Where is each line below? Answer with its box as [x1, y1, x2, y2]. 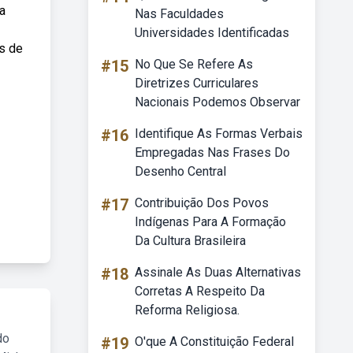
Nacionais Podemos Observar [135, 95, 300, 110]
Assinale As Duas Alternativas [135, 265, 301, 280]
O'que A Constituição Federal [135, 334, 294, 349]
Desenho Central [135, 164, 226, 179]
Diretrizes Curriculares [135, 76, 258, 91]
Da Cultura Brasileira [135, 233, 246, 248]
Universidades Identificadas [135, 25, 289, 40]
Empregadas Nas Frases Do [135, 145, 290, 160]
